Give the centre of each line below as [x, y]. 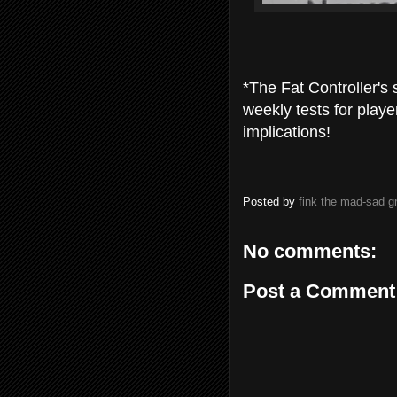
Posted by [271, 202]
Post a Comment [319, 292]
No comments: [310, 251]
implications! [287, 132]
